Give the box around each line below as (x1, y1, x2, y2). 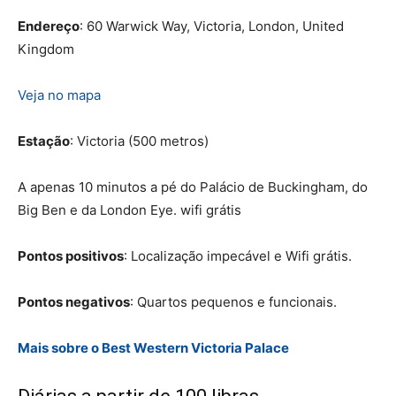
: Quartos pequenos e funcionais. (130, 293, 337, 310)
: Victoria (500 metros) (70, 132, 209, 149)
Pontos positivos (18, 247, 124, 264)
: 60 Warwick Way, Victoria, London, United (80, 17, 344, 34)
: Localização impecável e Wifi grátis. (124, 247, 352, 264)
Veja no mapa (18, 86, 101, 103)
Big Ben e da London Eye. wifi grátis (18, 201, 241, 218)
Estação (18, 132, 70, 149)
